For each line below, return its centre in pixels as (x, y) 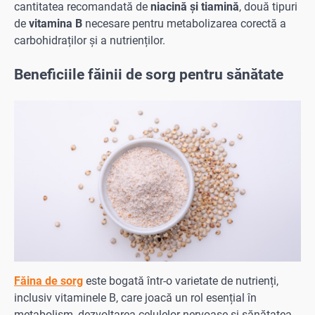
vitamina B (57, 23)
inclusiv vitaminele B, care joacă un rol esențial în (135, 297)
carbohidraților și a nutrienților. (90, 40)
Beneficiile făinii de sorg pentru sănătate (149, 74)
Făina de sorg (49, 281)
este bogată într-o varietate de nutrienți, (181, 281)
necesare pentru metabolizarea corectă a (186, 23)
